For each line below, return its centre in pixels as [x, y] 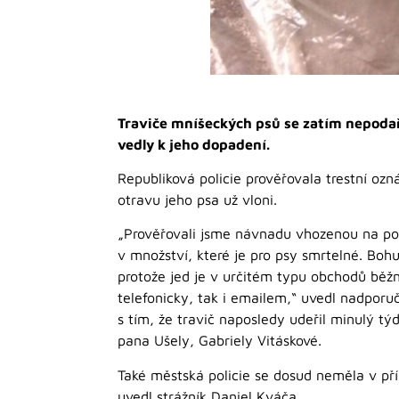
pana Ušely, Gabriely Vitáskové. [220, 341]
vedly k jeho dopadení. [194, 144]
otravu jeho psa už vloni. [197, 199]
